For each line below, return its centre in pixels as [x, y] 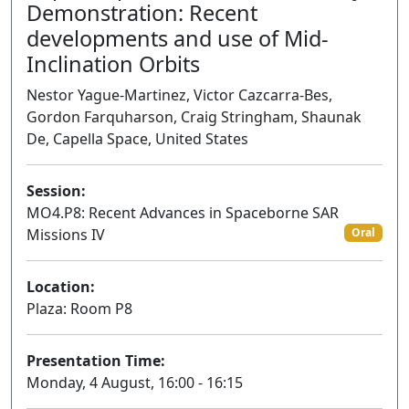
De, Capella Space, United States [137, 139]
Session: [56, 191]
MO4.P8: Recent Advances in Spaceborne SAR [183, 213]
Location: [61, 287]
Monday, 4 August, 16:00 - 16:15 [135, 383]
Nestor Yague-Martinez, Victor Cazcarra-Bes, [179, 95]
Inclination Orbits [113, 64]
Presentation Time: [96, 361]
